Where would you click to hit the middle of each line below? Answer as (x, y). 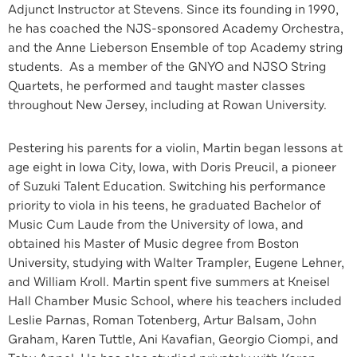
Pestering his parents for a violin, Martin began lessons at (175, 148)
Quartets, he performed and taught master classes (157, 86)
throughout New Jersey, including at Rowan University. (167, 105)
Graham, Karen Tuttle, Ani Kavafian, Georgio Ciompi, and (173, 339)
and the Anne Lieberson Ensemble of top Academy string (175, 48)
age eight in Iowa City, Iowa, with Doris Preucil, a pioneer (172, 167)
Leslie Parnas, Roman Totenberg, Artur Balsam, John (162, 320)
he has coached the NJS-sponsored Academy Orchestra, (176, 29)
